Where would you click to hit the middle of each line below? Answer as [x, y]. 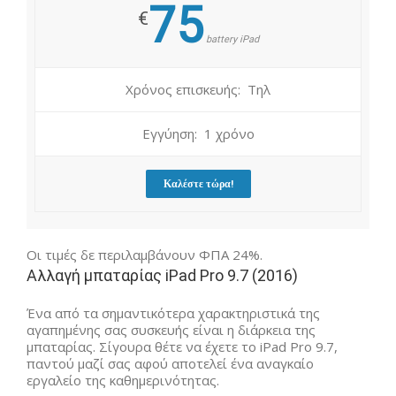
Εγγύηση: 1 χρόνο [198, 133]
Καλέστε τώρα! [198, 183]
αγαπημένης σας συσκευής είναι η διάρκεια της [171, 329]
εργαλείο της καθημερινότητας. [125, 380]
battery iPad [231, 39]
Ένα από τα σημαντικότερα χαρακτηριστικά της [173, 312]
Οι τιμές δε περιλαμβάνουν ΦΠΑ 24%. [145, 255]
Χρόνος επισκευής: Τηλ [198, 89]
